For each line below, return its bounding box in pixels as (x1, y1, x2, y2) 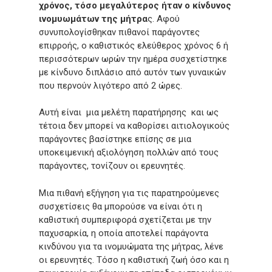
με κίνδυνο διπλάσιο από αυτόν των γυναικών (39, 66, 226, 78)
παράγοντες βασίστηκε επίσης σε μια (39, 134, 191, 144)
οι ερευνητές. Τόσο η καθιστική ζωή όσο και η (39, 254, 229, 265)
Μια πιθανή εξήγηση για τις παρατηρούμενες (39, 187, 219, 199)
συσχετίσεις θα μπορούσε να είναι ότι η (39, 200, 202, 212)
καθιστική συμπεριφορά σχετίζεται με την (39, 214, 211, 225)
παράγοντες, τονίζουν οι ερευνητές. (39, 160, 185, 171)
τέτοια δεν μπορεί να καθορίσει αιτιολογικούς (39, 120, 229, 131)
